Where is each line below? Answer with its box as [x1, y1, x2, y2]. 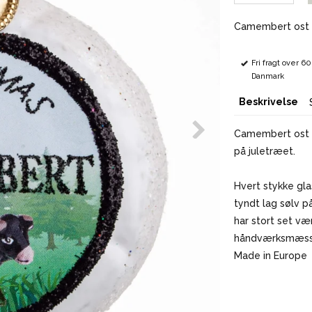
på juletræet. [233, 145, 295, 157]
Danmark [251, 71, 284, 81]
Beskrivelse [238, 95, 298, 107]
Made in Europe [233, 249, 307, 261]
